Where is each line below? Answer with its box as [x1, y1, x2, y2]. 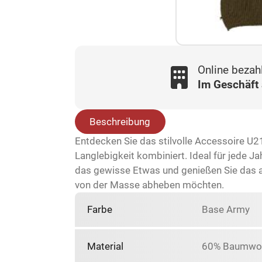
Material [87, 240, 123, 253]
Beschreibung [89, 115, 150, 127]
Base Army [202, 204, 250, 216]
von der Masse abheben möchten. [74, 179, 224, 191]
